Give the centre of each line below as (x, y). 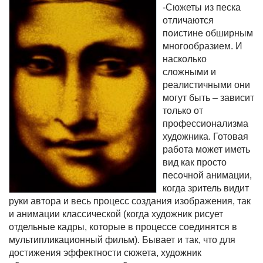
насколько (185, 59)
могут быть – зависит (208, 98)
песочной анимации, (207, 175)
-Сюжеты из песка (202, 7)
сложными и (189, 72)
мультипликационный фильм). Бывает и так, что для (122, 240)
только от (183, 111)
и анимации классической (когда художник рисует (116, 214)
